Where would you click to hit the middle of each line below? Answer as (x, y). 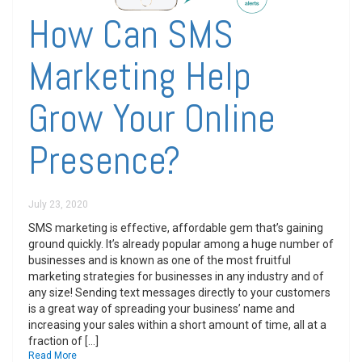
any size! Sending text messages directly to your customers (179, 293)
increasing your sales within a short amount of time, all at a (177, 325)
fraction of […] (63, 341)
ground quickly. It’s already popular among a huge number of (181, 244)
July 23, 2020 (58, 204)
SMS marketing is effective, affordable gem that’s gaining (176, 228)
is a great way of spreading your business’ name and (162, 309)
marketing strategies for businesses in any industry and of (176, 276)
